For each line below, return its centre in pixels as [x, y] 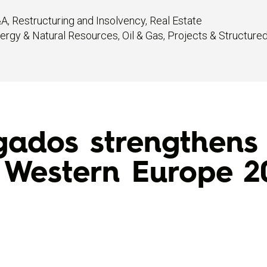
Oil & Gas [143, 35]
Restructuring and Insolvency [79, 21]
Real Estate [176, 21]
